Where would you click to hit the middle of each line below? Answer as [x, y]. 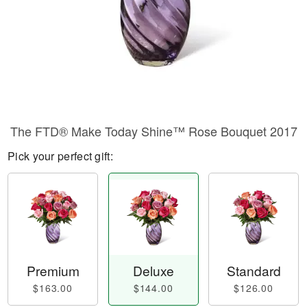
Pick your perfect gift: [60, 156]
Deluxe [153, 271]
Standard [254, 271]
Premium [53, 271]
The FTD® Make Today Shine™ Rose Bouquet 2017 [153, 131]
